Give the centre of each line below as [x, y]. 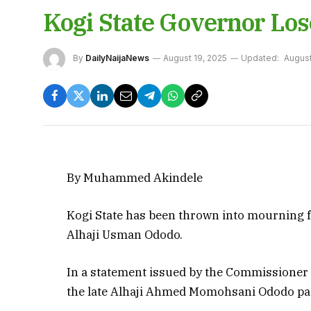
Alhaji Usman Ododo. [125, 234]
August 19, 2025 [195, 58]
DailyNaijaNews [117, 58]
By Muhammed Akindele [135, 177]
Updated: [260, 58]
